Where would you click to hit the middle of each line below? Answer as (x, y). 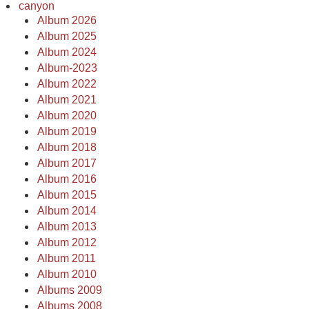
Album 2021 (67, 100)
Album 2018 (67, 147)
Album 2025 (67, 36)
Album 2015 (67, 195)
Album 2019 (67, 131)
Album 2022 (67, 84)
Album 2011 (67, 258)
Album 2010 (67, 274)
